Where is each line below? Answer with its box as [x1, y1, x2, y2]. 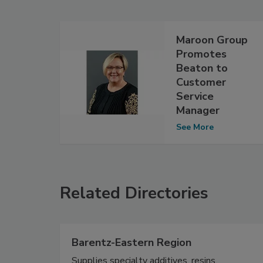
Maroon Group [176, 32, 248, 47]
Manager [176, 103, 220, 117]
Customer [176, 75, 227, 89]
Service [176, 89, 214, 103]
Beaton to [176, 60, 228, 75]
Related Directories [60, 181, 208, 204]
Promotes [176, 46, 227, 61]
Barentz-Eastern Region [72, 235, 191, 249]
